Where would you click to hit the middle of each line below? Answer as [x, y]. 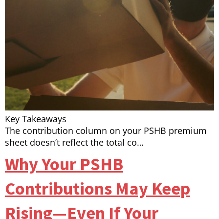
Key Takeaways [36, 119]
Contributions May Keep [98, 189]
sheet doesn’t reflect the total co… [74, 142]
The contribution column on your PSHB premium [106, 131]
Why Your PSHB [64, 164]
